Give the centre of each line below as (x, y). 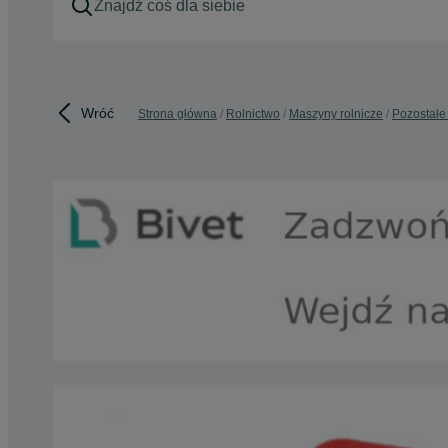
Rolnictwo (253, 114)
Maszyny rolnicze (336, 114)
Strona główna (177, 114)
